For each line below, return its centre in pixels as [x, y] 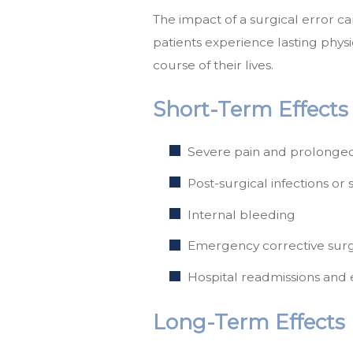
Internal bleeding [242, 214]
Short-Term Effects [251, 110]
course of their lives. [214, 65]
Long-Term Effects [249, 322]
